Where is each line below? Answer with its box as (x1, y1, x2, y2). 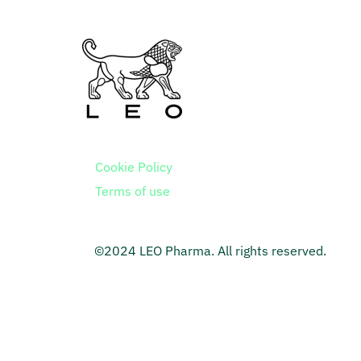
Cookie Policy (95, 158, 172, 175)
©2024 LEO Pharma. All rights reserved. (94, 242, 326, 259)
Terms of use (95, 182, 170, 199)
